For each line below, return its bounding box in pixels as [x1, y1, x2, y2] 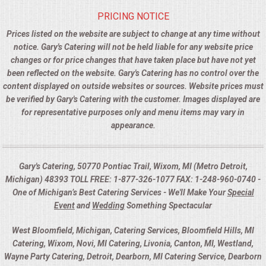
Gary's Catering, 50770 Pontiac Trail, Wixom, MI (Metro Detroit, [18, 161, 248, 172]
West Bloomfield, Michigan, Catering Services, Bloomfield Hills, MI [12, 226, 254, 236]
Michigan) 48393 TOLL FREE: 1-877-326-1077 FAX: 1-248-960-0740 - [5, 175, 261, 185]
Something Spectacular [125, 201, 212, 211]
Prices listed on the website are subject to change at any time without [6, 29, 260, 39]
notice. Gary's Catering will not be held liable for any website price [13, 42, 253, 52]
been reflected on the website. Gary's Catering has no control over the [7, 68, 259, 78]
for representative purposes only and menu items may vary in [21, 107, 245, 118]
